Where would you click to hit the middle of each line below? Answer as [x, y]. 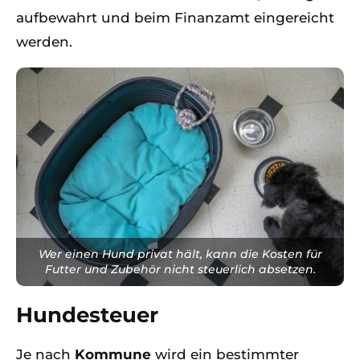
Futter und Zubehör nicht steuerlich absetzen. [180, 269]
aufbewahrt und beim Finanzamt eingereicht [175, 18]
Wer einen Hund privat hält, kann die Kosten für [180, 254]
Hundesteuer [87, 315]
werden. [44, 42]
